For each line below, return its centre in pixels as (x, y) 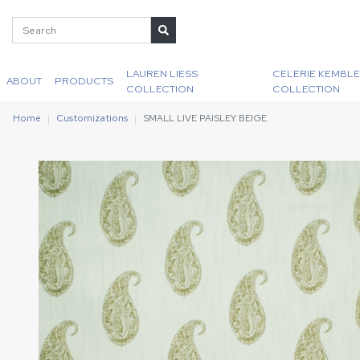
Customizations (92, 118)
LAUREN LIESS (162, 73)
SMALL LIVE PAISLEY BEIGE (205, 118)
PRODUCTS (84, 81)
